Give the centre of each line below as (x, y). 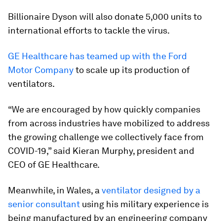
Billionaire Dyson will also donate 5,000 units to (105, 17)
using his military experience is (145, 204)
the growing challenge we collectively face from (106, 137)
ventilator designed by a (151, 190)
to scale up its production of (132, 70)
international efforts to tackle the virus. (89, 30)
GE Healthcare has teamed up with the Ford (97, 56)
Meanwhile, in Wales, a (55, 190)
